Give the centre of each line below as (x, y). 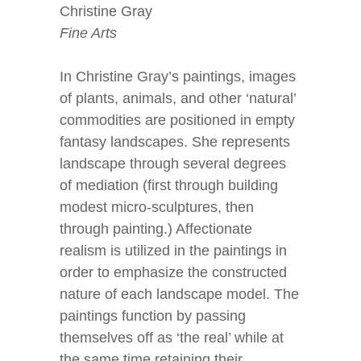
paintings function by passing (153, 316)
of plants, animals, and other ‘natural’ (178, 98)
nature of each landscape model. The (179, 294)
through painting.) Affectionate (156, 229)
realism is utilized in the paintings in (173, 251)
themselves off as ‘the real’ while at (172, 338)
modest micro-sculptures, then (157, 207)
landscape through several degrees (173, 164)
